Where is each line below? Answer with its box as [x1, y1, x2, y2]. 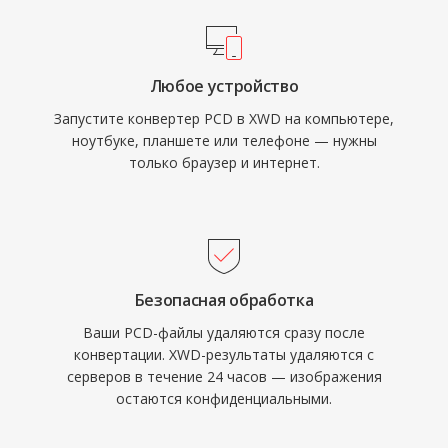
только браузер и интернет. [128, 153, 320, 172]
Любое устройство [149, 75, 299, 97]
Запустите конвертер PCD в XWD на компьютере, [54, 109, 394, 128]
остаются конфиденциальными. [116, 389, 332, 408]
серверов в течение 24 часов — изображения [66, 367, 382, 386]
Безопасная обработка [134, 289, 314, 311]
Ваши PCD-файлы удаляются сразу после [83, 323, 365, 342]
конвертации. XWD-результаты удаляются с [74, 345, 374, 364]
